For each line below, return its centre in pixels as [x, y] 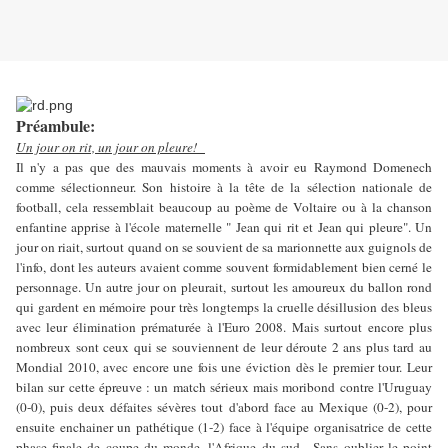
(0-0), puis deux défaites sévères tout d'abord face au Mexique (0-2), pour [224, 407]
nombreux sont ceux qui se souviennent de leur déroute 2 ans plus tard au [224, 347]
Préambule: [55, 126]
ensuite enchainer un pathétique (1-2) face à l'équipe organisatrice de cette [224, 427]
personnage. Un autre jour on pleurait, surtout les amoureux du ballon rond [224, 287]
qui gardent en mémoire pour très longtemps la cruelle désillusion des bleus [224, 307]
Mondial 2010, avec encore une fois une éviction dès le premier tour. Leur [224, 367]
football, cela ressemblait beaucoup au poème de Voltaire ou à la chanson [224, 207]
